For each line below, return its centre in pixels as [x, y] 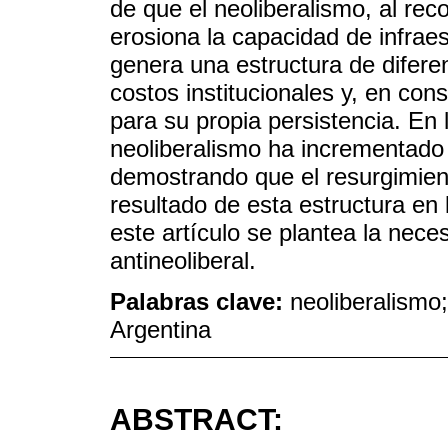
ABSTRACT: [196, 419]
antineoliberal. [183, 261]
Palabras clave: [200, 301]
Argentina [160, 329]
